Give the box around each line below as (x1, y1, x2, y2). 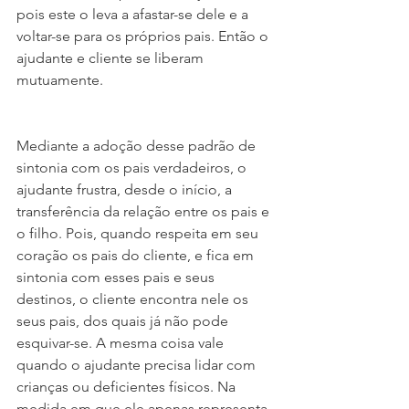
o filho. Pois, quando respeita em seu (16, 225, 262, 242)
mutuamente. (16, 71, 103, 89)
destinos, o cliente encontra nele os (16, 290, 252, 308)
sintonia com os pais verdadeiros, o (16, 159, 250, 176)
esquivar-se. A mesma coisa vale (16, 334, 227, 351)
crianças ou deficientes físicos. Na (16, 378, 239, 395)
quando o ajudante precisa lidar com (16, 356, 259, 373)
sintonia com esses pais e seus (16, 268, 218, 286)
